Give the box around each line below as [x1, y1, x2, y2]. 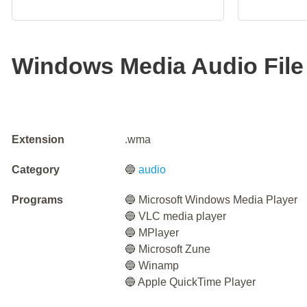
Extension [12, 134, 64, 145]
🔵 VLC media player [125, 210, 227, 222]
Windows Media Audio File [12, 53, 304, 79]
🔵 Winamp [125, 260, 180, 271]
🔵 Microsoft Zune [125, 243, 211, 255]
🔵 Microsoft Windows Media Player [125, 194, 298, 206]
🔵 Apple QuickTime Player [125, 276, 256, 288]
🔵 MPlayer [125, 227, 180, 238]
